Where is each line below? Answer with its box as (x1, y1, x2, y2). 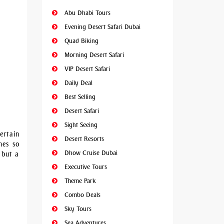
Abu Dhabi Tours (62, 9, 110, 16)
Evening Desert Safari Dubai (62, 23, 140, 30)
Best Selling (62, 93, 95, 100)
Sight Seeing (62, 121, 97, 128)
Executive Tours (62, 163, 107, 170)
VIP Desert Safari (62, 65, 110, 72)
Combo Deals (62, 191, 100, 198)
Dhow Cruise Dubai (62, 149, 117, 156)
